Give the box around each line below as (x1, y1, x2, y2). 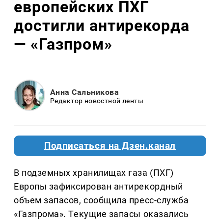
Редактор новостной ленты (50, 97, 144, 105)
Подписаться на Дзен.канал (44, 140, 176, 151)
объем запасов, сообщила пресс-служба (14, 194, 189, 205)
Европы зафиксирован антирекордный (14, 181, 183, 192)
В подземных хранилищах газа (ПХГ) (14, 167, 174, 178)
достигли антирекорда (14, 16, 190, 35)
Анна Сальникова (50, 87, 119, 97)
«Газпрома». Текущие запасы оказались (14, 208, 189, 219)
